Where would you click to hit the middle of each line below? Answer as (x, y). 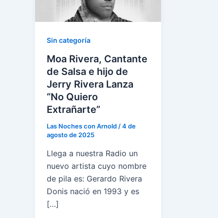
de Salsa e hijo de (87, 72)
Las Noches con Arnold (82, 126)
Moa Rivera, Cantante (97, 59)
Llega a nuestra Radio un (92, 153)
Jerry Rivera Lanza (90, 84)
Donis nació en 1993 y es (93, 191)
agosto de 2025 (71, 135)
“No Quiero (72, 97)
